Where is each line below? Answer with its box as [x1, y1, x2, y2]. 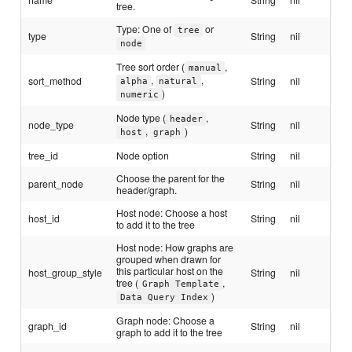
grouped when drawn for [116, 252, 222, 266]
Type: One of [116, 22, 174, 36]
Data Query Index [119, 292, 208, 303]
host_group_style [28, 266, 103, 280]
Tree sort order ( [116, 60, 185, 74]
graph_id [28, 319, 68, 333]
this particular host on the [116, 264, 224, 278]
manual [188, 63, 222, 74]
